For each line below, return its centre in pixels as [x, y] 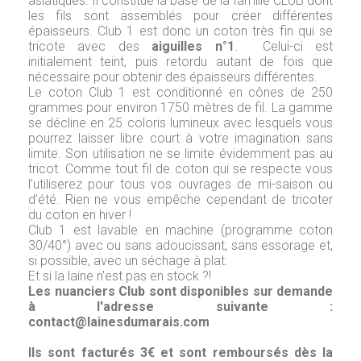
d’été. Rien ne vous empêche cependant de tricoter [180, 199]
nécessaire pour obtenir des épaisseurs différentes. [173, 77]
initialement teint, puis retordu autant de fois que [180, 61]
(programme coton [274, 230]
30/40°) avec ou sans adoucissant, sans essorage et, [180, 245]
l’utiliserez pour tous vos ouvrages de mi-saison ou [180, 184]
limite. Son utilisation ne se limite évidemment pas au [180, 153]
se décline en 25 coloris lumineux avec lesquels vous [180, 122]
